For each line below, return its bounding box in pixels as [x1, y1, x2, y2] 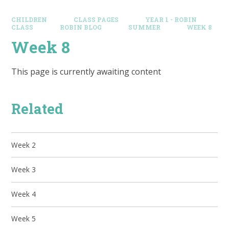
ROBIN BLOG [60, 23, 102, 31]
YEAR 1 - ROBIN [145, 15, 197, 24]
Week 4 [11, 189, 36, 199]
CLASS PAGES [74, 15, 119, 24]
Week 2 [11, 140, 36, 150]
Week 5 [11, 214, 36, 224]
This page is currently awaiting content [11, 66, 162, 78]
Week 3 [11, 164, 36, 174]
